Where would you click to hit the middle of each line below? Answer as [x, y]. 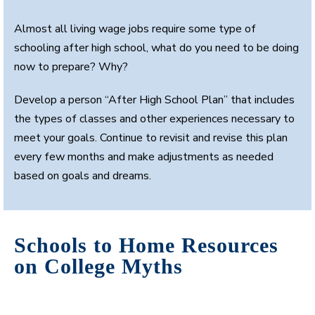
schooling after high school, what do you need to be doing [156, 47]
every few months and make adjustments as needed [144, 156]
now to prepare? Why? [71, 66]
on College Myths [98, 266]
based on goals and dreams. [83, 175]
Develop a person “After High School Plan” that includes [154, 99]
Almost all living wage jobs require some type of [135, 28]
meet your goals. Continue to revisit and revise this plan [151, 137]
